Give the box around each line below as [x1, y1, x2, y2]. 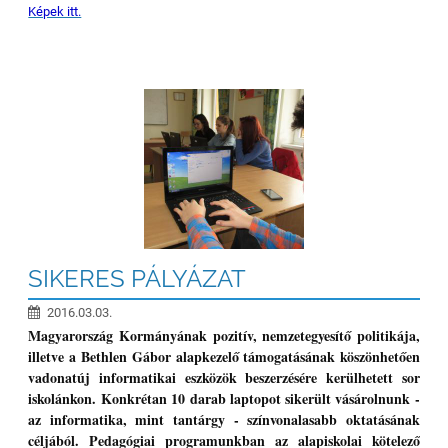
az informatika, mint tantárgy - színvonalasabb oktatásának [28, 409, 420, 431]
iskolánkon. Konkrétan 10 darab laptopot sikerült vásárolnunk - [28, 388, 420, 410]
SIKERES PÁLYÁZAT [28, 263, 247, 293]
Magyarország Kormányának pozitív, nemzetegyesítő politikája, [28, 325, 420, 347]
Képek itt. [28, 3, 82, 19]
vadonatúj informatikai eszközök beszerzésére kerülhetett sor [28, 367, 420, 389]
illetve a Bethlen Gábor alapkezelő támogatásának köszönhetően [28, 346, 420, 368]
